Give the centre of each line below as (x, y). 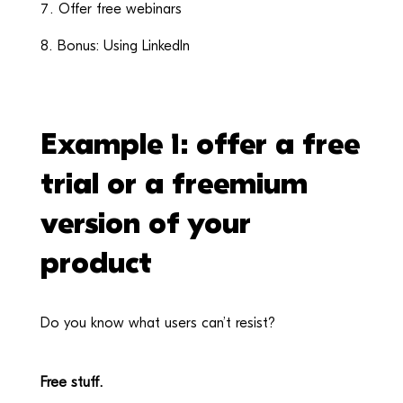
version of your (145, 223)
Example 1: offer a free (200, 144)
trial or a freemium (174, 184)
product (96, 263)
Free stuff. (71, 382)
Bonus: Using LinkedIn (123, 46)
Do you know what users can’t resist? (157, 323)
